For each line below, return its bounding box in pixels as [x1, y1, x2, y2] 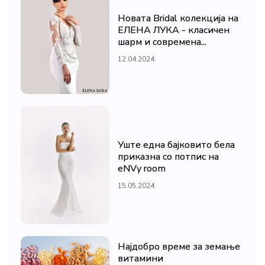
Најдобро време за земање [118, 240, 240, 254]
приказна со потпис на [118, 150, 219, 163]
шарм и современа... [118, 35, 206, 49]
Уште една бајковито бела [118, 138, 235, 151]
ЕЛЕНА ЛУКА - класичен [118, 24, 230, 37]
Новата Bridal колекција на [118, 12, 238, 25]
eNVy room [118, 161, 166, 175]
